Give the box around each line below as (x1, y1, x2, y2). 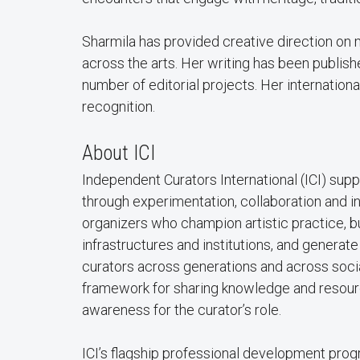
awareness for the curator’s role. (82, 301, 284, 318)
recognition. (82, 97, 155, 115)
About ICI (82, 141, 155, 165)
